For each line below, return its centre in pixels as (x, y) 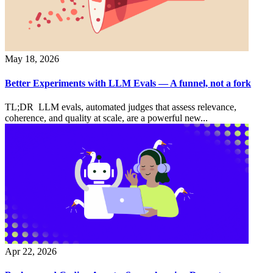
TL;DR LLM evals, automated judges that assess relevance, (121, 107)
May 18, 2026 (32, 59)
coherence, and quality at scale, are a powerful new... (106, 118)
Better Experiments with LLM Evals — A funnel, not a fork (128, 83)
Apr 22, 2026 (31, 251)
